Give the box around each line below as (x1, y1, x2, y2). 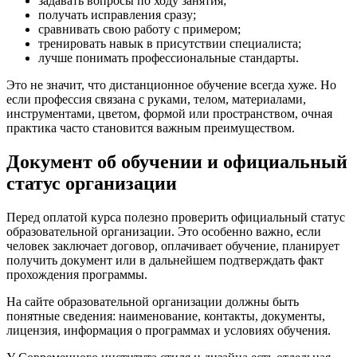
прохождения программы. (6, 267, 147, 281)
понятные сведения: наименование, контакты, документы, (6, 308, 325, 323)
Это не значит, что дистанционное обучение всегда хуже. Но (6, 77, 336, 92)
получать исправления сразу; (38, 7, 196, 22)
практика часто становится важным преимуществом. (6, 120, 295, 135)
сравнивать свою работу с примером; (38, 22, 241, 36)
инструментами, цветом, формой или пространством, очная (6, 106, 332, 120)
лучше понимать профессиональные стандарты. (38, 50, 299, 65)
